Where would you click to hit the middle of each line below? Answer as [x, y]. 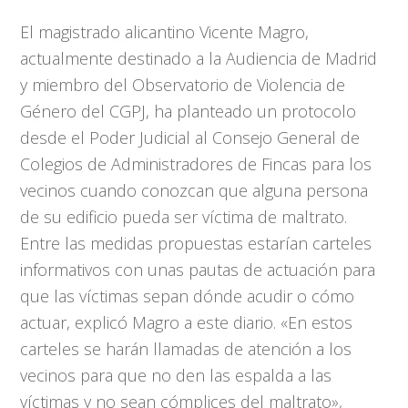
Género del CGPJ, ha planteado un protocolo [189, 111]
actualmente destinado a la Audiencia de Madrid [199, 58]
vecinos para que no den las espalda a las [176, 375]
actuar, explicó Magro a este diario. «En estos [187, 322]
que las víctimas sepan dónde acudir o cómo [188, 296]
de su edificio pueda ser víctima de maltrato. [184, 217]
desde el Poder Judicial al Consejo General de [190, 138]
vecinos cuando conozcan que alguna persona [194, 190]
